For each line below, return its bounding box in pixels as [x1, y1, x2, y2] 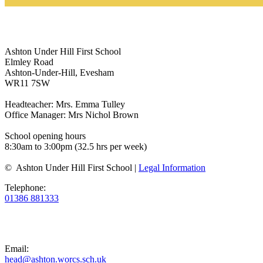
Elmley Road [5, 56, 53, 67]
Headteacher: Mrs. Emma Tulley [5, 99, 125, 109]
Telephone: [5, 182, 46, 193]
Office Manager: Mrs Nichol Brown [5, 109, 139, 120]
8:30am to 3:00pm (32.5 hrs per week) [5, 141, 147, 151]
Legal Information [139, 162, 205, 173]
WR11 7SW [5, 77, 50, 88]
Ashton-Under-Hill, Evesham [5, 67, 114, 77]
